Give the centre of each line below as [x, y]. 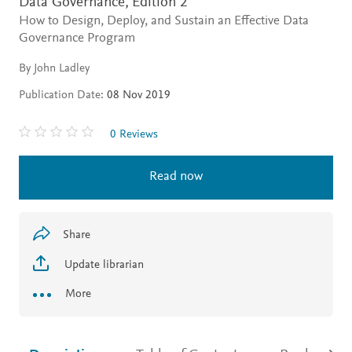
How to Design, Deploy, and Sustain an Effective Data [164, 21]
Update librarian [103, 265]
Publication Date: [61, 95]
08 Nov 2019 [137, 95]
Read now [176, 177]
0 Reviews [134, 134]
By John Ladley [54, 68]
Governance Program [77, 38]
